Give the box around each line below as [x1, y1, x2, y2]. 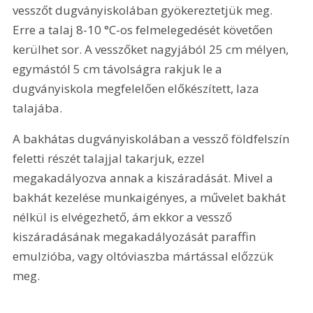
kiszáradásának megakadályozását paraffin [13, 228, 259, 245]
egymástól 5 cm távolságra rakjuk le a [13, 61, 226, 78]
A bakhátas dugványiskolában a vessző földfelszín [13, 130, 293, 147]
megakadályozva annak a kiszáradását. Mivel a [13, 169, 277, 186]
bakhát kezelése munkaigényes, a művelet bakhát [13, 189, 289, 205]
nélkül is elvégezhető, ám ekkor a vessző [13, 208, 235, 225]
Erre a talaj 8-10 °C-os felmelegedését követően [13, 22, 276, 38]
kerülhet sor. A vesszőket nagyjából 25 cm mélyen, [13, 41, 292, 58]
